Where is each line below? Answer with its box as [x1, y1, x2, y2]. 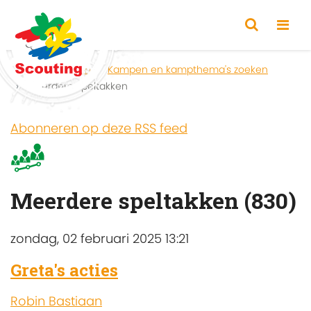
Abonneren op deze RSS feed [10, 119, 187, 137]
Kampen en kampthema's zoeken [108, 62, 268, 76]
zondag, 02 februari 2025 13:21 [10, 229, 189, 247]
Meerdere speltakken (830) [10, 185, 296, 216]
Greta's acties [10, 258, 118, 281]
